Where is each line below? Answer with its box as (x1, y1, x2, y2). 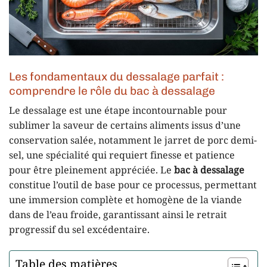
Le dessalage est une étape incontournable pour (9, 105, 227, 118)
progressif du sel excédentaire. (9, 224, 150, 237)
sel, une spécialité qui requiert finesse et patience (9, 150, 235, 163)
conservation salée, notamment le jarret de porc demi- (9, 135, 257, 148)
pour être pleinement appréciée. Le (9, 164, 174, 178)
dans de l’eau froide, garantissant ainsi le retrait (9, 209, 227, 222)
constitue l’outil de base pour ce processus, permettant (9, 179, 257, 193)
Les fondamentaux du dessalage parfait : (9, 69, 224, 83)
